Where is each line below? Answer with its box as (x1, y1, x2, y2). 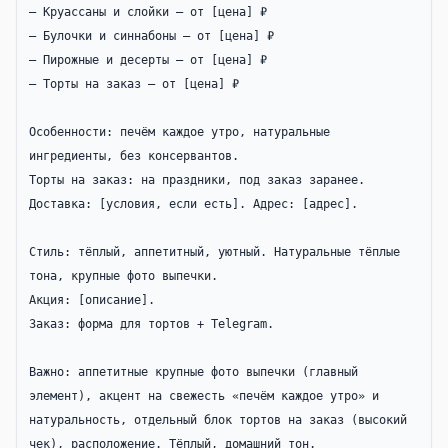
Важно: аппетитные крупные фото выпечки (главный (29, 365, 358, 379)
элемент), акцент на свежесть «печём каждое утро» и (29, 389, 379, 403)
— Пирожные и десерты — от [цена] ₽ (29, 53, 267, 67)
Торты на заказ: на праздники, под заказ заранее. (29, 173, 365, 187)
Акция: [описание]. (29, 293, 155, 307)
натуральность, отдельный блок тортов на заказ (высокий (29, 413, 407, 427)
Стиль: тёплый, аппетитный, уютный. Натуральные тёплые (29, 245, 400, 259)
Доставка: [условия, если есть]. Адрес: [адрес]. (29, 197, 358, 211)
